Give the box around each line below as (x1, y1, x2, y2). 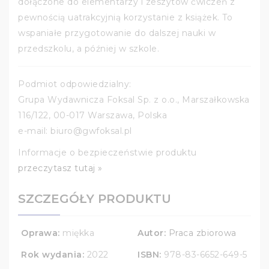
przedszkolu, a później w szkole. (18, 43, 159, 55)
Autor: (138, 228, 166, 239)
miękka (59, 228, 94, 239)
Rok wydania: (21, 249, 84, 261)
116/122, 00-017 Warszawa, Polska (18, 110, 167, 121)
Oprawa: (21, 228, 60, 239)
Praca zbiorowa (168, 228, 237, 239)
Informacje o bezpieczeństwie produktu (18, 147, 197, 159)
